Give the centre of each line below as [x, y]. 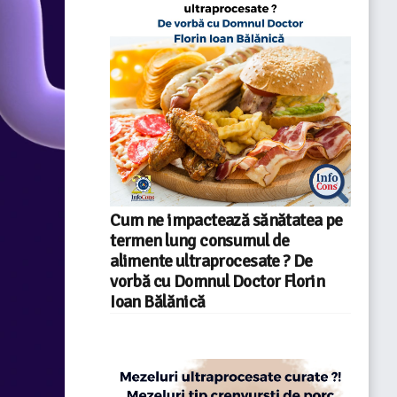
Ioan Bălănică [158, 302]
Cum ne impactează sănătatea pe [226, 220]
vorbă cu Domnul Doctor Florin [218, 281]
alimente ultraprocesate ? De [211, 261]
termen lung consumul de [200, 241]
